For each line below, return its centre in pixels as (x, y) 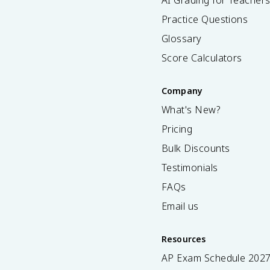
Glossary (182, 39)
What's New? (191, 110)
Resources (184, 239)
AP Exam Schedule (205, 258)
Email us (180, 206)
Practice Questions (205, 19)
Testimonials (190, 168)
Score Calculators (202, 58)
